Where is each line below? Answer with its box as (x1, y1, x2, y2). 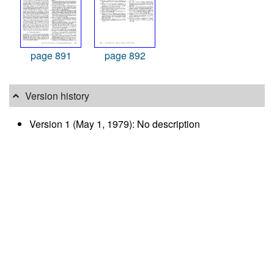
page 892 (104, 48, 146, 63)
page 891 (30, 48, 72, 63)
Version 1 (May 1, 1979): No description (29, 116, 200, 131)
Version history (25, 89, 90, 103)
